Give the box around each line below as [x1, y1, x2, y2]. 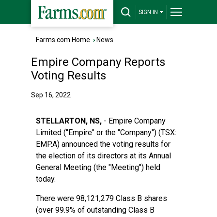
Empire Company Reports [31, 55, 165, 69]
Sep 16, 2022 [31, 91, 71, 99]
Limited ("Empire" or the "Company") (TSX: [36, 128, 176, 137]
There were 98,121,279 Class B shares [36, 194, 167, 203]
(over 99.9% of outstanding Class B [36, 205, 155, 215]
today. [36, 174, 56, 184]
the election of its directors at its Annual [36, 151, 171, 160]
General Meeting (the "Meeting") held [36, 163, 160, 172]
